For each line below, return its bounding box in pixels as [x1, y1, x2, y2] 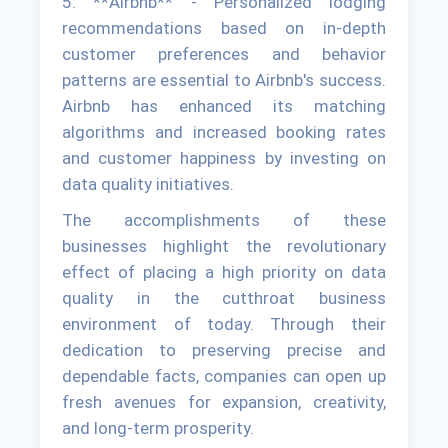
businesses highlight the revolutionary [62, 236, 386, 257]
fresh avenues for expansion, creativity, [62, 392, 386, 413]
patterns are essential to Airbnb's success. [62, 70, 386, 91]
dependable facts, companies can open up [62, 366, 386, 387]
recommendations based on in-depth [62, 18, 386, 39]
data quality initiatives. [62, 174, 235, 195]
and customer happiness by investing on [62, 148, 386, 169]
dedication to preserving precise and [62, 340, 386, 361]
